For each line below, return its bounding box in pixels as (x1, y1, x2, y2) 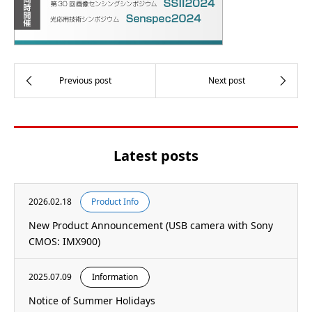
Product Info (91, 196, 139, 208)
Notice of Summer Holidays (29, 294, 155, 307)
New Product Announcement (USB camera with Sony (29, 219, 273, 232)
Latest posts (114, 146, 198, 165)
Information (92, 271, 138, 283)
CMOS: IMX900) (29, 235, 100, 248)
